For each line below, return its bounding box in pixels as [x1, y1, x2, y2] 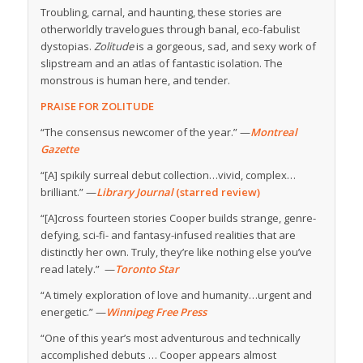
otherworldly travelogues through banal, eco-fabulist [40, 22, 300, 37]
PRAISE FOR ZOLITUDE [40, 99, 154, 114]
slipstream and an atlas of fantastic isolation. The [40, 56, 283, 71]
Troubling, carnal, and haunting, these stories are [40, 5, 282, 20]
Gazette [40, 142, 79, 157]
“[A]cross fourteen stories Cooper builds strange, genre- [40, 211, 316, 226]
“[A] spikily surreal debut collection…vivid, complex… [40, 168, 296, 183]
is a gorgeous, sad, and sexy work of [133, 39, 316, 54]
